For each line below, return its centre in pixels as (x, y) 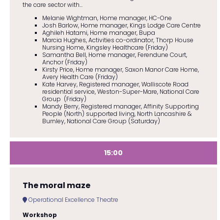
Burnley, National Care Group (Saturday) (101, 121)
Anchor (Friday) (65, 62)
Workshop (40, 215)
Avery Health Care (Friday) (80, 77)
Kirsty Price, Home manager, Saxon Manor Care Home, (120, 70)
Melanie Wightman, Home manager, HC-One (107, 18)
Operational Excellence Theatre (72, 199)
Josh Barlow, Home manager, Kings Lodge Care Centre (121, 26)
